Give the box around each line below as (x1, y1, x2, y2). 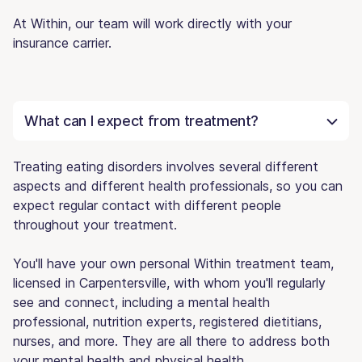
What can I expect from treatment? (24, 112, 259, 129)
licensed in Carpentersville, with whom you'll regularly (13, 274, 326, 291)
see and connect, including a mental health (13, 293, 270, 310)
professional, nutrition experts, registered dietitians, (13, 313, 322, 330)
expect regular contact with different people (13, 196, 281, 213)
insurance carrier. (13, 34, 112, 51)
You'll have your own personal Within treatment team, (13, 255, 334, 271)
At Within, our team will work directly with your (13, 15, 292, 32)
